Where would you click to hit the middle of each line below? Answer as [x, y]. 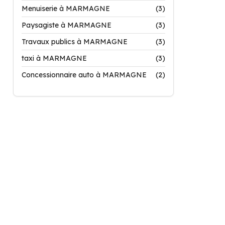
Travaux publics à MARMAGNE [75, 42]
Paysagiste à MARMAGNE [67, 25]
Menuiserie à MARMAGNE [66, 9]
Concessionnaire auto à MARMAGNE [84, 75]
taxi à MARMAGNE [54, 58]
